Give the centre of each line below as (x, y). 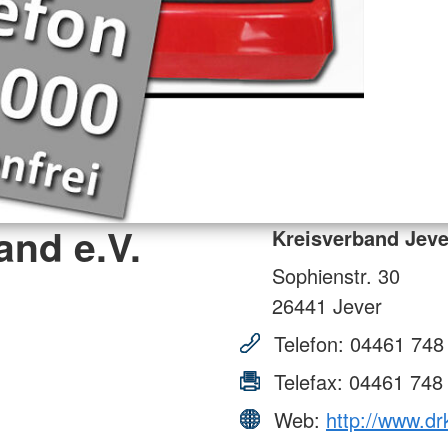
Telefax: (308, 381)
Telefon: (309, 343)
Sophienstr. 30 (336, 275)
